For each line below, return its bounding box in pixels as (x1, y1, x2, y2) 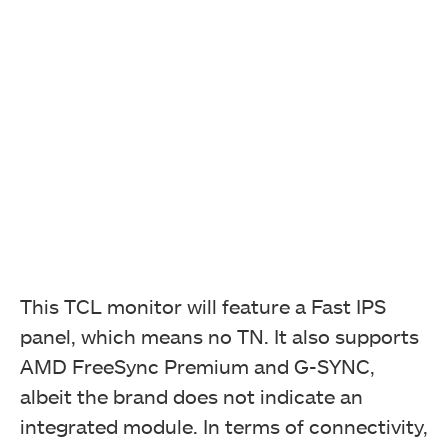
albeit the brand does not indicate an (20, 384, 363, 409)
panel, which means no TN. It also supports (20, 324, 419, 349)
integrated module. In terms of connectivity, (20, 414, 428, 439)
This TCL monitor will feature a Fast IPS (20, 294, 386, 319)
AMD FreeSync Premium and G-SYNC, (20, 354, 375, 379)
